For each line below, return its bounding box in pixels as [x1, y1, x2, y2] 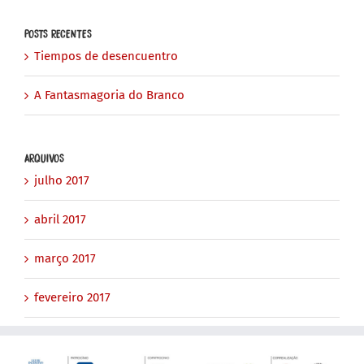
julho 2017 [34, 172, 89, 188]
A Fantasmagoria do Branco [34, 87, 184, 102]
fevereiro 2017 [34, 289, 110, 305]
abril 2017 [34, 211, 86, 227]
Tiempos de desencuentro [34, 48, 178, 63]
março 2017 [34, 250, 96, 266]
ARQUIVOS [24, 151, 64, 162]
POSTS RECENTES [24, 28, 92, 39]
